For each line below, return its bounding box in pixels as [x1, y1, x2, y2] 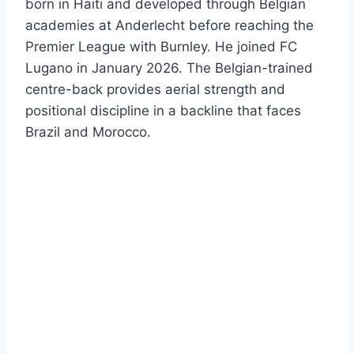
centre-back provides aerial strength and [25, 81, 285, 98]
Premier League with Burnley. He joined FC [25, 39, 297, 55]
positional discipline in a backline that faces [25, 103, 301, 119]
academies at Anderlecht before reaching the [25, 17, 314, 34]
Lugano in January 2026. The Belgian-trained [25, 60, 313, 77]
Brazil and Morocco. [25, 124, 151, 141]
